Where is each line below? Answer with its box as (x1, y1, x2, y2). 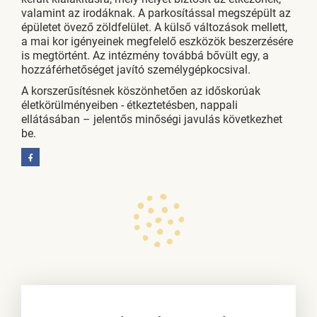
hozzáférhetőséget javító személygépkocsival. (21, 63, 250, 76)
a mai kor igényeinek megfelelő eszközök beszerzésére (21, 35, 293, 48)
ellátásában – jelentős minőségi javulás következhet (21, 113, 282, 126)
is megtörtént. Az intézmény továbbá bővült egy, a (21, 49, 269, 62)
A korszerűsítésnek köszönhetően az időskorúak (21, 84, 260, 98)
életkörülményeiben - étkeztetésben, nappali (21, 98, 238, 112)
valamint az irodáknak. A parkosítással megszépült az (21, 6, 291, 20)
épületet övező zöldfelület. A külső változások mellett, (21, 21, 287, 34)
